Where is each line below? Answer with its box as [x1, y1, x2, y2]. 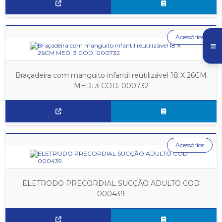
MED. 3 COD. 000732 [73, 81, 149, 90]
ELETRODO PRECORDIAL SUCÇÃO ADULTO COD [22, 178, 200, 188]
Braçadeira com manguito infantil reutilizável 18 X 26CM [15, 70, 207, 80]
